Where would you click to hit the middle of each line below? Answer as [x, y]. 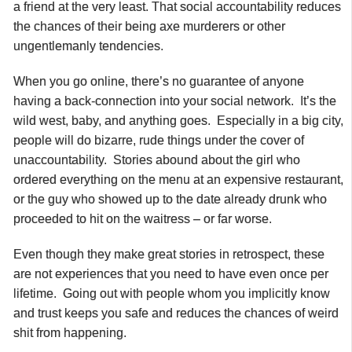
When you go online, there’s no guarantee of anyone [159, 81]
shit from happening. [70, 332]
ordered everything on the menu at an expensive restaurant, [178, 179]
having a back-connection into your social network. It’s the [175, 101]
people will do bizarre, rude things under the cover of [159, 140]
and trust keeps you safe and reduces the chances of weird [176, 313]
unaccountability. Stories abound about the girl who [157, 159]
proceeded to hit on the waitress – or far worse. [143, 218]
